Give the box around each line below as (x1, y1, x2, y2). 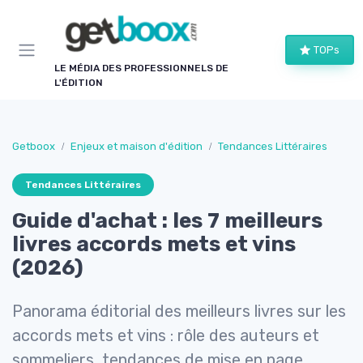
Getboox (12, 140, 55, 153)
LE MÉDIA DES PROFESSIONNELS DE (54, 62, 228, 75)
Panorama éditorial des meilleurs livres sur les (12, 301, 346, 322)
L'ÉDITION (54, 77, 103, 89)
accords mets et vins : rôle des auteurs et (12, 326, 319, 346)
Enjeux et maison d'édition (70, 140, 203, 153)
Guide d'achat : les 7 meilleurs (12, 208, 322, 234)
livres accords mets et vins (12, 232, 296, 258)
